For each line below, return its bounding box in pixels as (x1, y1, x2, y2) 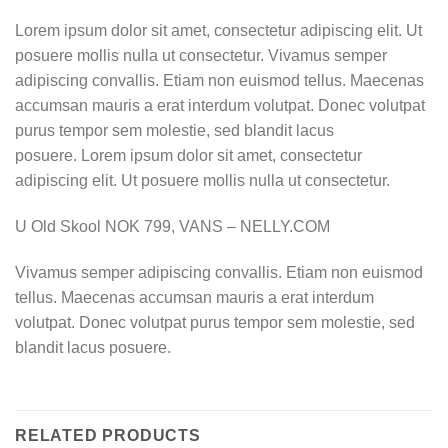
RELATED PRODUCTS (15, 427, 201, 445)
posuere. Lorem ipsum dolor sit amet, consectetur (15, 147, 362, 164)
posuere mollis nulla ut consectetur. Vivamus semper (15, 47, 387, 64)
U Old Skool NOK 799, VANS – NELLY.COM (15, 217, 330, 235)
